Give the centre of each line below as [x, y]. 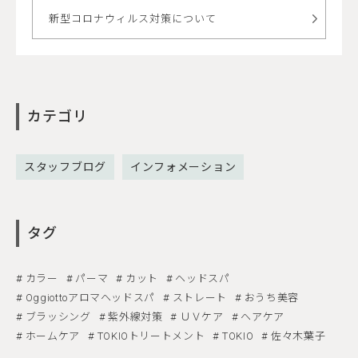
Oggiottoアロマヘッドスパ [90, 298]
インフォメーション [183, 167]
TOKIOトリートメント [151, 336]
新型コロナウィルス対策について [133, 19]
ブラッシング [58, 317]
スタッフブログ [65, 167]
